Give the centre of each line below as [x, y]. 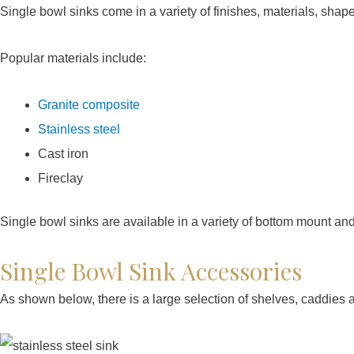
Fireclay [60, 178]
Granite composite [89, 104]
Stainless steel [79, 129]
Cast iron [63, 153]
